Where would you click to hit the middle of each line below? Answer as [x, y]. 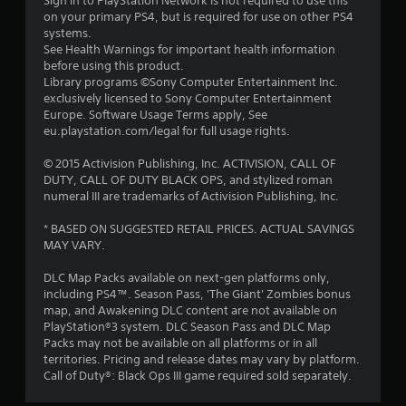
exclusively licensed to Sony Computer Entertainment [188, 98]
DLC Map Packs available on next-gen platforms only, [187, 278]
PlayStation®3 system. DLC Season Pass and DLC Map [187, 327]
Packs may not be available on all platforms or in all [180, 343]
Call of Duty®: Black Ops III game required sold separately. [198, 376]
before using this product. [114, 66]
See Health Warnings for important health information [189, 49]
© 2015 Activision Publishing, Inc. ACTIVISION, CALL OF [190, 164]
